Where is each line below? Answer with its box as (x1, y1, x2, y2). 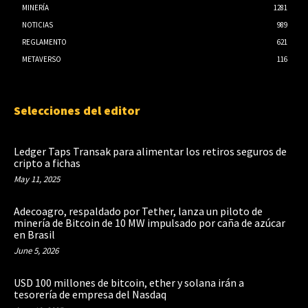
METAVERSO (22, 54, 61, 64)
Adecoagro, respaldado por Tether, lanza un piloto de (14, 203, 263, 218)
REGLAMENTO (22, 36, 67, 47)
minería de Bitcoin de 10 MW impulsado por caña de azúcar (14, 215, 285, 230)
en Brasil (14, 227, 55, 241)
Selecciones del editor (14, 102, 140, 118)
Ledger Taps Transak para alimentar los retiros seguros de (14, 144, 287, 158)
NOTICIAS (22, 19, 53, 30)
